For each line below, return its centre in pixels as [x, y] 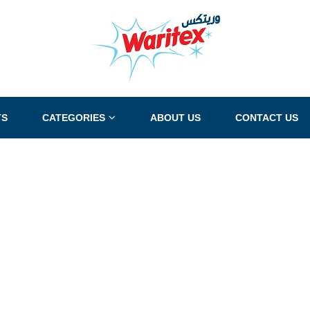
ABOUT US [175, 118]
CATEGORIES [73, 118]
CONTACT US [266, 118]
